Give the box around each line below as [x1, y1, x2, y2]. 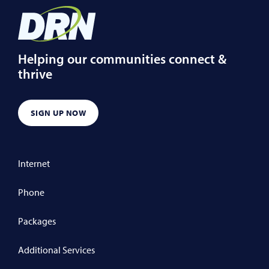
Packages [18, 214, 56, 227]
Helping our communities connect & [18, 50, 226, 67]
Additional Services [18, 243, 95, 256]
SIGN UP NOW [30, 107, 86, 118]
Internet [18, 157, 50, 169]
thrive [18, 65, 52, 82]
